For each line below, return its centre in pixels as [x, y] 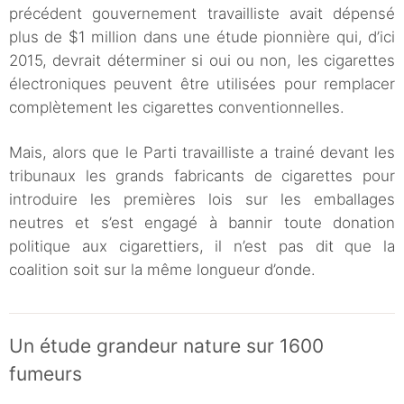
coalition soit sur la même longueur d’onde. [162, 270]
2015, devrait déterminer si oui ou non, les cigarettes [202, 61]
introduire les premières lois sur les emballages [202, 200]
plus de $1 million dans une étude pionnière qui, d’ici [202, 37]
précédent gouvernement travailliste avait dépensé [202, 14]
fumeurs [46, 374]
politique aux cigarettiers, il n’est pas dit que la [202, 247]
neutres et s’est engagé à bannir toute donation [202, 223]
